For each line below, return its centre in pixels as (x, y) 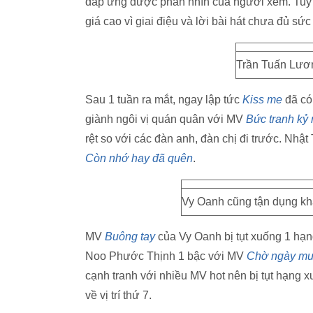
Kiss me (262, 100)
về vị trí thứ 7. (118, 295)
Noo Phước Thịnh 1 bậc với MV (166, 256)
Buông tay (130, 236)
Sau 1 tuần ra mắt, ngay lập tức (164, 100)
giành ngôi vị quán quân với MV (166, 119)
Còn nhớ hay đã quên (139, 158)
